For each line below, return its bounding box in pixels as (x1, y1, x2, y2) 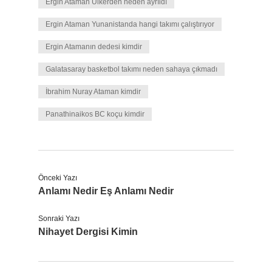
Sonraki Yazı (38, 214, 80, 223)
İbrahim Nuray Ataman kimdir (46, 87, 141, 96)
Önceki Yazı (38, 174, 77, 182)
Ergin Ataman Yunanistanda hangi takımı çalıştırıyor (46, 20, 214, 29)
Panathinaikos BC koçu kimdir (46, 110, 144, 118)
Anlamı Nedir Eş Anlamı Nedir (38, 186, 174, 196)
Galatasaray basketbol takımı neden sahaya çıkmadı (46, 65, 217, 73)
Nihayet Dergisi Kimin (38, 226, 138, 237)
